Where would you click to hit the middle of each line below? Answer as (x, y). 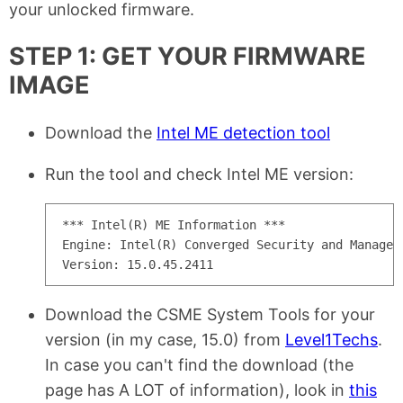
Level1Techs (331, 339)
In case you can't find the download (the (199, 364)
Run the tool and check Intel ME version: (199, 174)
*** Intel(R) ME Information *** (174, 224)
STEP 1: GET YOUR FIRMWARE (188, 57)
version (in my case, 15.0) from (165, 339)
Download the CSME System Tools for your (210, 314)
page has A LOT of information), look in (197, 390)
